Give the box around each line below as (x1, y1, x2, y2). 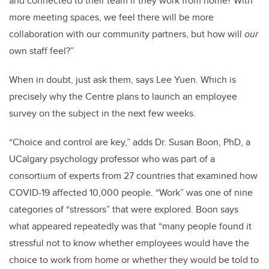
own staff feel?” (9, 44, 74, 58)
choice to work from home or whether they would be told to (9, 253, 259, 267)
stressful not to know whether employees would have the (9, 236, 249, 250)
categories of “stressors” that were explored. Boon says (9, 202, 238, 217)
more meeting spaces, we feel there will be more (9, 10, 214, 25)
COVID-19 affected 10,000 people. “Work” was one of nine (9, 186, 253, 200)
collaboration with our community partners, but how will (9, 27, 244, 41)
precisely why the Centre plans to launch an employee (9, 89, 237, 104)
